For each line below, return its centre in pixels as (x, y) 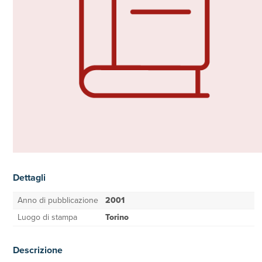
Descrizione (38, 250)
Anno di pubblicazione (58, 200)
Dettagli (29, 177)
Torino (117, 217)
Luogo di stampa (47, 217)
